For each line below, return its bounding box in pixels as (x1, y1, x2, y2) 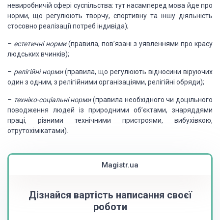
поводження (7, 106, 49, 114)
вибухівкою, (163, 116, 213, 124)
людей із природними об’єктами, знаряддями (49, 106, 213, 114)
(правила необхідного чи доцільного (91, 96, 213, 104)
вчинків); (39, 50, 69, 58)
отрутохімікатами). (7, 127, 68, 135)
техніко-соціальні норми (13, 96, 91, 104)
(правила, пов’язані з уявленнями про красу (66, 40, 213, 48)
